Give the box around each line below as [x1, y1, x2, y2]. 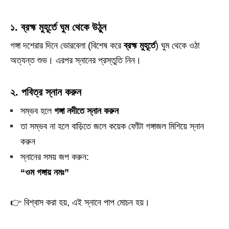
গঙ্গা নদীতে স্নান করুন [54, 106, 119, 116]
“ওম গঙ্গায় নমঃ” [20, 167, 69, 177]
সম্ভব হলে [20, 106, 54, 116]
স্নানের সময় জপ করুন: [20, 152, 89, 162]
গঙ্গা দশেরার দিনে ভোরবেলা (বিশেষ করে [10, 40, 124, 51]
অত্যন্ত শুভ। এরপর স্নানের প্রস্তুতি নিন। [10, 55, 141, 65]
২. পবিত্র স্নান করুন [10, 86, 81, 98]
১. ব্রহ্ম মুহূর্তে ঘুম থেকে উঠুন [10, 21, 106, 33]
